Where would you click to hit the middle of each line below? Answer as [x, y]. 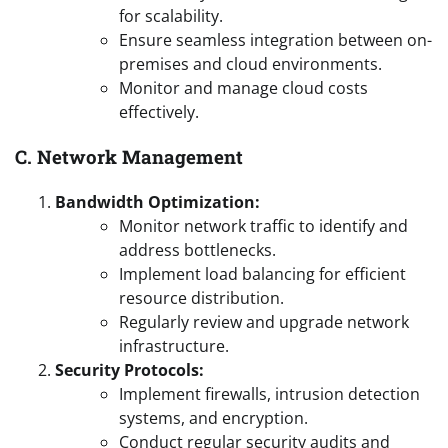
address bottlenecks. [197, 249]
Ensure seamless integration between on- [275, 40]
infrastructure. [174, 345]
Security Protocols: [129, 369]
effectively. [159, 112]
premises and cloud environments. [250, 64]
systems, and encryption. [213, 417]
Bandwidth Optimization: [157, 201]
